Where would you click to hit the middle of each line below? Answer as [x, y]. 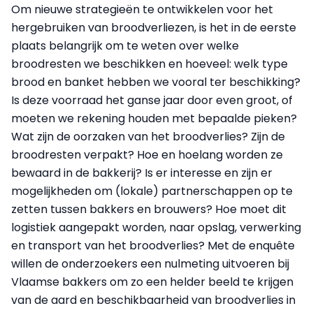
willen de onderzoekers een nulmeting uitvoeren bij [150, 264]
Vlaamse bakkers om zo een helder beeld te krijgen [152, 282]
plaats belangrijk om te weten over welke [125, 46]
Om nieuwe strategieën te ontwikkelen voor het [142, 10]
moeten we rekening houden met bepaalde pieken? [154, 119]
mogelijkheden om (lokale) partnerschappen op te [152, 191]
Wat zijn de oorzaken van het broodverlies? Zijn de [148, 137]
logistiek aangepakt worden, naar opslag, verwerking [156, 228]
